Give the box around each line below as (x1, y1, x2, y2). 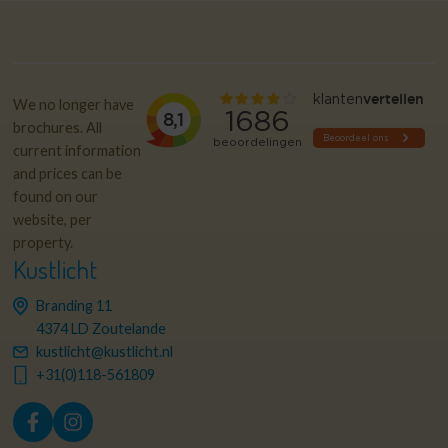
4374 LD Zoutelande (36, 319, 167, 337)
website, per (13, 210, 93, 228)
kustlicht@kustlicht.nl (36, 342, 174, 360)
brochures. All (13, 118, 103, 136)
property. (13, 233, 74, 251)
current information (13, 141, 142, 159)
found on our (13, 187, 99, 205)
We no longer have (13, 95, 135, 113)
